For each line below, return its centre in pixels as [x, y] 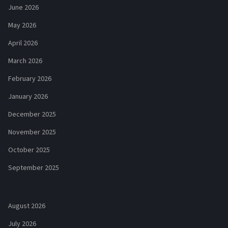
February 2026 [30, 79]
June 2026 [23, 8]
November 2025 [32, 133]
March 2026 [25, 61]
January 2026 [28, 97]
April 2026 [23, 44]
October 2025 [29, 150]
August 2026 [27, 206]
